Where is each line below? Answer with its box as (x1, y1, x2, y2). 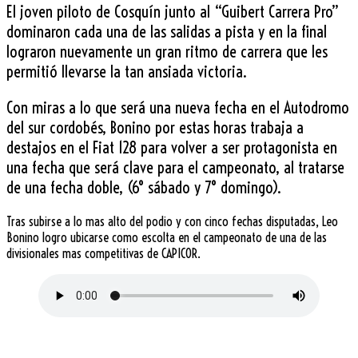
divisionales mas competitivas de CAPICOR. (6, 245, 201, 261)
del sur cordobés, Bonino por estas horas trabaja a (6, 117, 304, 137)
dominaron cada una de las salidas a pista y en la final (6, 21, 327, 42)
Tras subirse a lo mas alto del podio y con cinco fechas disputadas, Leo (6, 213, 338, 229)
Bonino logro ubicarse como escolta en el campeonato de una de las (6, 229, 327, 245)
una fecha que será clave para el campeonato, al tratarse (6, 157, 344, 177)
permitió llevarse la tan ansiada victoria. (6, 61, 247, 82)
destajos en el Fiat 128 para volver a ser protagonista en (6, 137, 337, 157)
